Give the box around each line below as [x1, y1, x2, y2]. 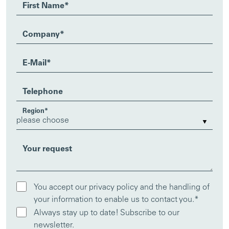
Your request [22, 145, 72, 153]
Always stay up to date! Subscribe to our [34, 209, 179, 217]
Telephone [22, 87, 63, 96]
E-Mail [22, 59, 47, 67]
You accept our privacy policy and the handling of [34, 184, 210, 192]
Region [22, 108, 45, 115]
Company [22, 30, 60, 39]
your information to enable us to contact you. [34, 196, 194, 204]
